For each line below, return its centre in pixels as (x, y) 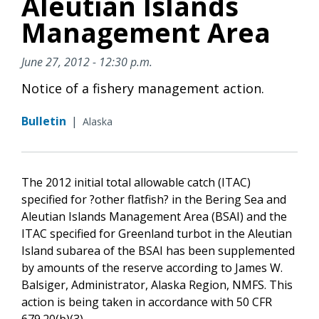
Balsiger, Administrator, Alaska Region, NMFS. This (157, 284)
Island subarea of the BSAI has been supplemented (158, 250)
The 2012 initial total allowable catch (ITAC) (136, 182)
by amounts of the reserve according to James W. (152, 267)
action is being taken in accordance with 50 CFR (147, 302)
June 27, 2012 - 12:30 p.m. (87, 62)
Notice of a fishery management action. (143, 88)
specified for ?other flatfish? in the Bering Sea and (154, 199)
